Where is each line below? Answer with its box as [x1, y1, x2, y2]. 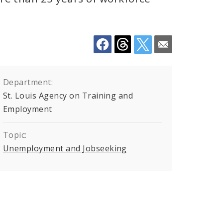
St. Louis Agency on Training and [3, 90, 133, 101]
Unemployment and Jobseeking [3, 142, 127, 154]
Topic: [3, 129, 27, 140]
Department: [3, 76, 53, 88]
